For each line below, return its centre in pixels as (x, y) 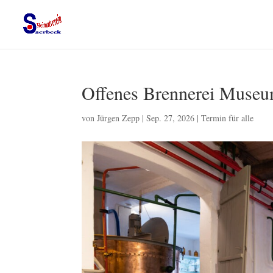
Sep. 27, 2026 (171, 118)
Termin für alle (228, 118)
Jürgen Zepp (119, 118)
